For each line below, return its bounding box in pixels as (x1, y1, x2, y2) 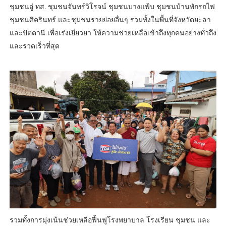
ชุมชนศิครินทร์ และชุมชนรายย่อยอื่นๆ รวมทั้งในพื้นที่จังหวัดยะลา (9, 15, 211, 25)
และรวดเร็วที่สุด (9, 41, 60, 51)
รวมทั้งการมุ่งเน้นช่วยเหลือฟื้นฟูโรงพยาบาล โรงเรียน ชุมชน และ (9, 215, 210, 225)
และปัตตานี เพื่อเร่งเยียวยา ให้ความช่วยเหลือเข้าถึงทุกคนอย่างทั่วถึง (9, 28, 216, 38)
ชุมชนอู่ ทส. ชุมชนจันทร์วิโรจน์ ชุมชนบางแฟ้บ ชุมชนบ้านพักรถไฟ (9, 2, 215, 12)
